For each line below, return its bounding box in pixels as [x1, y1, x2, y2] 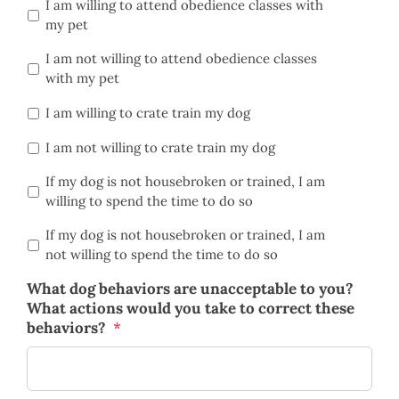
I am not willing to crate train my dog [45, 138, 275, 156]
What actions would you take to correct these [27, 297, 354, 318]
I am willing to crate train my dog [45, 104, 250, 122]
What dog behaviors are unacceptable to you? [27, 278, 354, 298]
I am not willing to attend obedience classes [45, 50, 317, 68]
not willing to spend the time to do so [45, 245, 278, 263]
